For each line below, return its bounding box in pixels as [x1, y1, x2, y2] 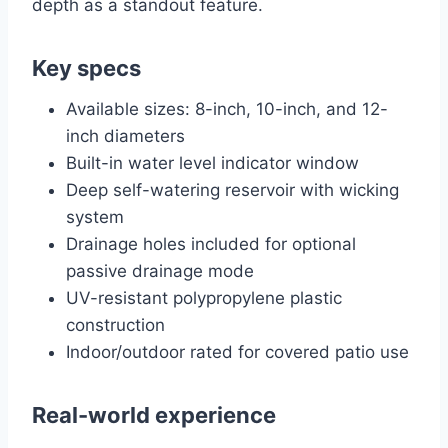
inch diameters [66, 126, 185, 147]
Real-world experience [32, 402, 276, 429]
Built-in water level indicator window [66, 153, 359, 174]
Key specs [32, 55, 141, 82]
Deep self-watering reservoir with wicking [66, 180, 399, 201]
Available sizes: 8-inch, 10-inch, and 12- [66, 99, 388, 120]
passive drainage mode [66, 261, 254, 282]
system [66, 207, 124, 228]
